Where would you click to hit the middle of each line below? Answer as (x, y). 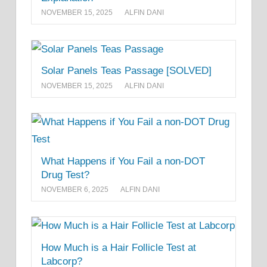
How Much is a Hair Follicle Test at (119, 248)
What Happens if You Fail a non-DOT (123, 161)
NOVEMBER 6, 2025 (75, 189)
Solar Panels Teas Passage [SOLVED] (126, 71)
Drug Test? (65, 175)
